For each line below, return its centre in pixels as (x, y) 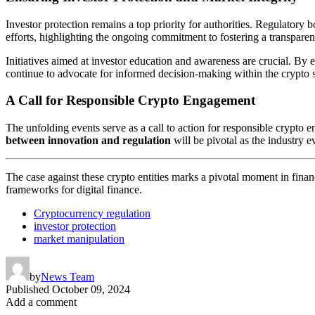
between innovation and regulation (88, 141)
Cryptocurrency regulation (92, 214)
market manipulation (79, 239)
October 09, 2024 (91, 290)
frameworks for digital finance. (74, 190)
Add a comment (41, 302)
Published (27, 290)
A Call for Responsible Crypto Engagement (130, 101)
